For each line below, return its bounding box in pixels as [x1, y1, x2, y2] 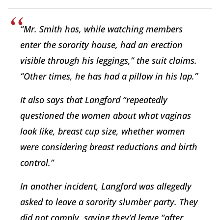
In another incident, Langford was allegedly [20, 180, 192, 192]
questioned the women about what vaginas [20, 109, 191, 121]
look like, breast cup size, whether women [20, 125, 185, 137]
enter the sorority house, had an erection [20, 38, 183, 51]
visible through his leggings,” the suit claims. [20, 54, 197, 66]
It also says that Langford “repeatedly [20, 93, 167, 106]
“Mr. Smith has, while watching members [20, 23, 183, 35]
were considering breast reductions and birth [20, 140, 197, 153]
